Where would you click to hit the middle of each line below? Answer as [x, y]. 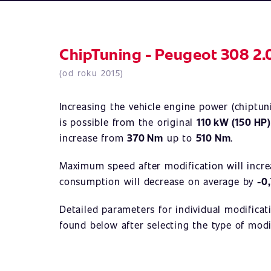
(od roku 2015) [92, 73]
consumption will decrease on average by [158, 181]
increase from [93, 138]
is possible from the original [128, 122]
